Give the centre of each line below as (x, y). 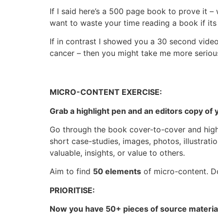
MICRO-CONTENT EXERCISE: (106, 92)
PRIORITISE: (72, 190)
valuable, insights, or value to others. (117, 153)
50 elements (117, 172)
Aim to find (71, 172)
